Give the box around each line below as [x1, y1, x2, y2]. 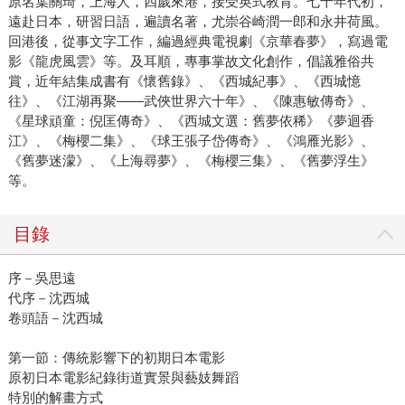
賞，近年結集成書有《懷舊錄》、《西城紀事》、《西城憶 [7, 73, 361, 89]
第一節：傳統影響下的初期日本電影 [7, 350, 225, 366]
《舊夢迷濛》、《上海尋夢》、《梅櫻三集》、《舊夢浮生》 [7, 153, 374, 169]
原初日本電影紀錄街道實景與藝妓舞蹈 [7, 370, 239, 386]
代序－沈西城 [7, 290, 89, 306]
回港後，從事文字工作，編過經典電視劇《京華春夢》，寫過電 [7, 33, 388, 50]
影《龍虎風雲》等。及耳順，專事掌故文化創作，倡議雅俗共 [7, 53, 374, 70]
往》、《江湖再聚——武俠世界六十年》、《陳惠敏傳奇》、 [7, 93, 374, 109]
